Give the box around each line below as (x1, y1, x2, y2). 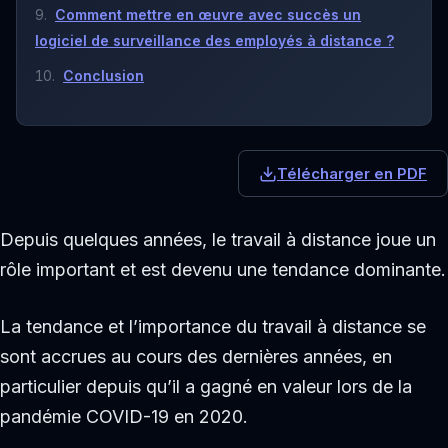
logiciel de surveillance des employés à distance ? (35, 31, 394, 49)
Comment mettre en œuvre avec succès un (55, 5, 361, 23)
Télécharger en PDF (277, 164, 427, 184)
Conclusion (63, 66, 144, 84)
